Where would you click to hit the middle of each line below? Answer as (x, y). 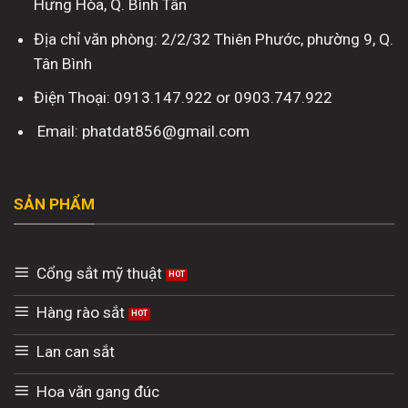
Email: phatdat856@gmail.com (142, 132)
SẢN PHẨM (54, 204)
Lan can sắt (75, 352)
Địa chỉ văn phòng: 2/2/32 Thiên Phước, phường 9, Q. (214, 39)
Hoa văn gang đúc (97, 391)
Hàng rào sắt (80, 313)
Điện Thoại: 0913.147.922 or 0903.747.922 (184, 97)
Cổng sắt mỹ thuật (99, 273)
